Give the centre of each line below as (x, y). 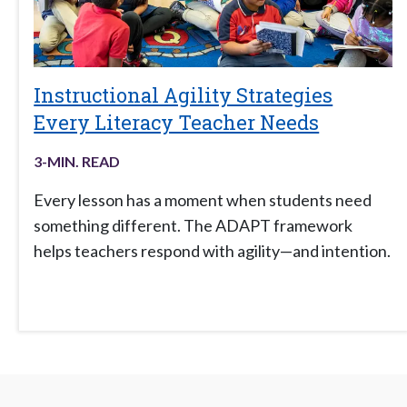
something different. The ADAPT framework (194, 226)
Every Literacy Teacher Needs (177, 123)
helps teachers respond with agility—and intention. (213, 251)
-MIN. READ (81, 162)
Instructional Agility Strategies (184, 95)
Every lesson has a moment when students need (203, 200)
